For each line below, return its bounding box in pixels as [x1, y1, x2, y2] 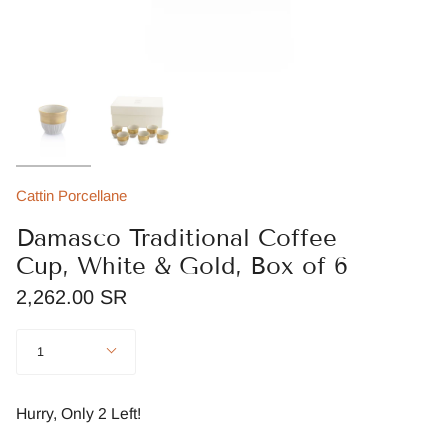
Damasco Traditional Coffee [16, 223, 337, 252]
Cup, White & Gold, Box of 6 [16, 251, 348, 280]
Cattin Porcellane [16, 187, 127, 204]
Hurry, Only [16, 405, 98, 422]
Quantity [15, 328, 63, 342]
